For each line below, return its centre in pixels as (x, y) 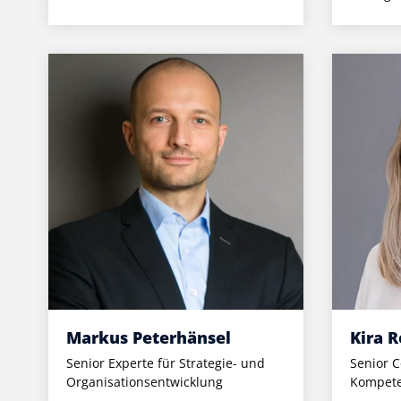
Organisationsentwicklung (144, 381)
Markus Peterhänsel (148, 337)
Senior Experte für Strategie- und (165, 363)
